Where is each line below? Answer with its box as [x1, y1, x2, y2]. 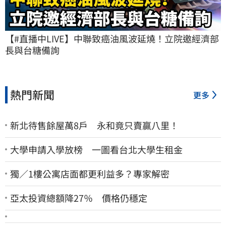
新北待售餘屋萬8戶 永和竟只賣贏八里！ [10, 118, 179, 132]
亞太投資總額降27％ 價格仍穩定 [10, 191, 147, 204]
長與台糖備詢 [5, 43, 60, 56]
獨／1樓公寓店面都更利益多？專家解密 [10, 166, 169, 180]
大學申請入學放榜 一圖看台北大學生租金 [10, 142, 183, 156]
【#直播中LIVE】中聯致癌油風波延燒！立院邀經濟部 [5, 31, 219, 45]
